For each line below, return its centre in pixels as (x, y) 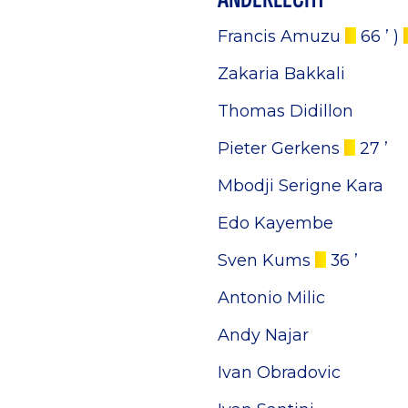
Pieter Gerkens (281, 148)
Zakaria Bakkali (281, 73)
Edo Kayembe (275, 222)
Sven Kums (266, 260)
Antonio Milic (271, 297)
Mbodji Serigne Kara (301, 185)
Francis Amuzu (281, 36)
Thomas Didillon (286, 110)
